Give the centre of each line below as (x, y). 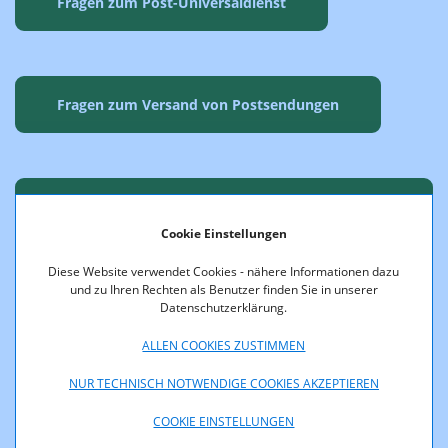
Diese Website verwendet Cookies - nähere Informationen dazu (224, 271)
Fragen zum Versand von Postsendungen (198, 104)
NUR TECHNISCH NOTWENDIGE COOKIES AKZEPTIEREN (223, 383)
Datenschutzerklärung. (224, 307)
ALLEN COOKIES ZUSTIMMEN (224, 345)
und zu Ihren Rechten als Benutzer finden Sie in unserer (223, 289)
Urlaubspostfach (224, 259)
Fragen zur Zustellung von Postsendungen (202, 361)
